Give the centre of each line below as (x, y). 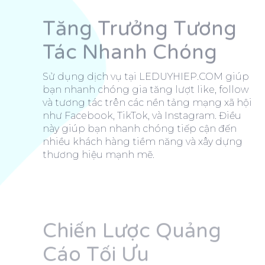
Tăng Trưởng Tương (140, 29)
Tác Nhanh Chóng (130, 53)
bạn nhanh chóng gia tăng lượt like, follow (146, 90)
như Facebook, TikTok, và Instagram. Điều (142, 116)
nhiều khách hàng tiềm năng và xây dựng (143, 142)
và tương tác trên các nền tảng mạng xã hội (147, 103)
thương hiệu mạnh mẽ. (98, 155)
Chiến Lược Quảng (132, 231)
